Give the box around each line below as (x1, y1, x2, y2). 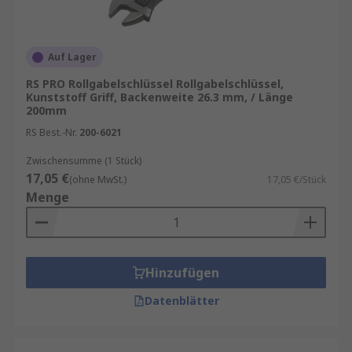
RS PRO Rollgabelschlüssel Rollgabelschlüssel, (26, 76, 284, 91)
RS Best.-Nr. (26, 126, 77, 139)
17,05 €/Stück (267, 173, 326, 186)
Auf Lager (48, 50, 97, 64)
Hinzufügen (145, 264, 219, 281)
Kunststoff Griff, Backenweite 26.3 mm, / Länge (26, 90, 293, 104)
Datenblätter (144, 293, 219, 308)
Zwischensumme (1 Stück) (26, 154, 141, 167)
